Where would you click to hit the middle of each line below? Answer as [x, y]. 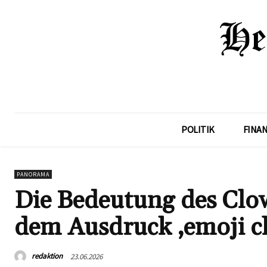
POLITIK [198, 129]
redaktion [47, 256]
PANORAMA [33, 174]
